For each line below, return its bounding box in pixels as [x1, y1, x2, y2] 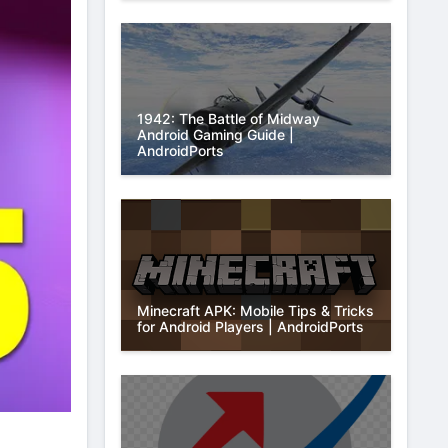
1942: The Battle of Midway [137, 109, 320, 127]
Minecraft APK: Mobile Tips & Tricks [137, 301, 374, 319]
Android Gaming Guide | [137, 125, 294, 143]
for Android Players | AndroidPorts [137, 317, 364, 335]
